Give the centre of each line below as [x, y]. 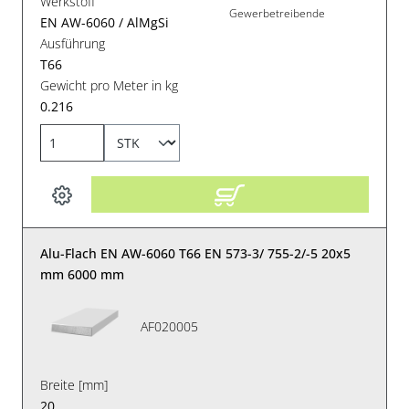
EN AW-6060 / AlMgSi [105, 23]
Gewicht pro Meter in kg [110, 86]
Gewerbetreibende [278, 13]
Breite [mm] [74, 385]
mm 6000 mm [83, 275]
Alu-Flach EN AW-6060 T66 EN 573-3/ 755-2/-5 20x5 [196, 254]
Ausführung [73, 44]
